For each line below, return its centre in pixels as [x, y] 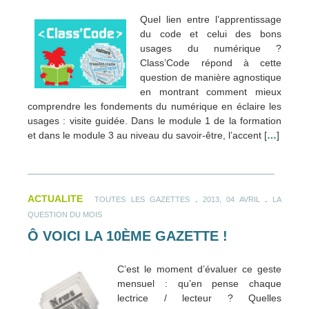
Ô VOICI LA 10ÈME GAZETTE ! [128, 236]
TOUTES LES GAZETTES [142, 200]
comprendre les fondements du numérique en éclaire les [154, 107]
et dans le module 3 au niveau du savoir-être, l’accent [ [147, 136]
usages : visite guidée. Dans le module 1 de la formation [154, 121]
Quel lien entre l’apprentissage [211, 20]
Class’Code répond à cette [211, 63]
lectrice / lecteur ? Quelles [199, 298]
